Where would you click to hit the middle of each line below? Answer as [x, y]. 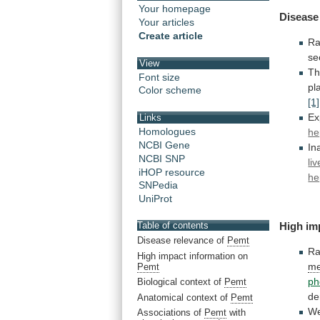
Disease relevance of [182, 241]
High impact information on [192, 256]
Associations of [171, 313]
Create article [171, 36]
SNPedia [158, 185]
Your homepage [175, 9]
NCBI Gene [164, 145]
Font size [159, 77]
